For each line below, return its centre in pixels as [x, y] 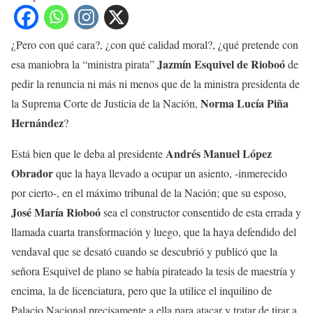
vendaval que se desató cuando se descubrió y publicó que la [144, 252]
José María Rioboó [56, 212]
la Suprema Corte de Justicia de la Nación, [106, 103]
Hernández [37, 123]
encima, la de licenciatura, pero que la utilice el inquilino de [141, 291]
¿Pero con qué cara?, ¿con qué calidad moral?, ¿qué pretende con [155, 45]
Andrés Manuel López [219, 154]
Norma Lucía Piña [245, 103]
